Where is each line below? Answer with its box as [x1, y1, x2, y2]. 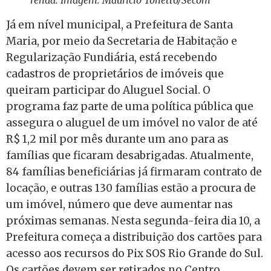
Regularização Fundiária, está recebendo [6, 51, 217, 65]
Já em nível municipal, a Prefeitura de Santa [6, 18, 233, 32]
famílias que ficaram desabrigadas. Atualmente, [6, 149, 253, 163]
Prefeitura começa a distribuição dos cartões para [6, 230, 262, 244]
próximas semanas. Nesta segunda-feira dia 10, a [6, 214, 260, 228]
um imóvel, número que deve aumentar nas [6, 198, 233, 212]
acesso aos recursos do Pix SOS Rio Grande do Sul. [6, 247, 263, 261]
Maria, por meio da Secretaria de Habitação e [6, 34, 237, 48]
